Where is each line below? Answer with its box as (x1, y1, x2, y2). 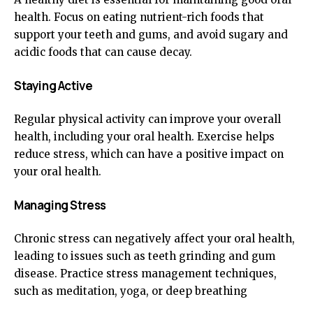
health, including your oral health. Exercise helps (14, 130, 275, 143)
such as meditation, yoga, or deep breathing (14, 284, 247, 298)
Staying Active (14, 78, 93, 94)
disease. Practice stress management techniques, (14, 267, 277, 280)
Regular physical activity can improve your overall (14, 112, 281, 126)
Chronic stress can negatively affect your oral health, (14, 232, 295, 245)
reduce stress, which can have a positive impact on (14, 147, 284, 161)
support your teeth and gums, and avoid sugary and (14, 28, 288, 41)
